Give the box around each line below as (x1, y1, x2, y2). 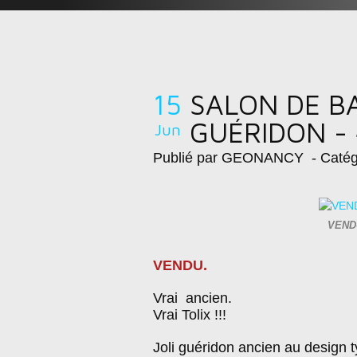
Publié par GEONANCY (153, 150, 304, 166)
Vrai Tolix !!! (153, 307, 226, 323)
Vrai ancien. (153, 290, 232, 306)
